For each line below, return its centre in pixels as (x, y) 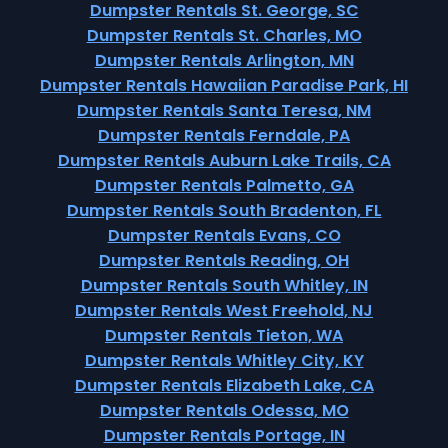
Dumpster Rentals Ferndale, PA (224, 135)
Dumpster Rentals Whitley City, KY (224, 360)
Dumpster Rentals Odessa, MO (224, 410)
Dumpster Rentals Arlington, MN (224, 60)
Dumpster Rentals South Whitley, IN (224, 285)
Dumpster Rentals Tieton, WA (224, 335)
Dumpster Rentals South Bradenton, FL (224, 210)
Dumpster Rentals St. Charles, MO (224, 35)
